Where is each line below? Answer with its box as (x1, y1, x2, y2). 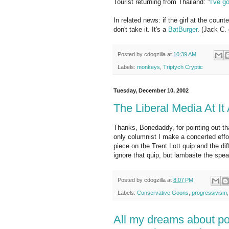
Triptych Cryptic (163, 63, 203, 70)
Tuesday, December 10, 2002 (113, 87, 189, 94)
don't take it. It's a (113, 26, 168, 34)
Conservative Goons (137, 189, 189, 196)
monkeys (137, 63, 160, 70)
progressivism (192, 189, 227, 196)
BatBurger (168, 26, 197, 34)
